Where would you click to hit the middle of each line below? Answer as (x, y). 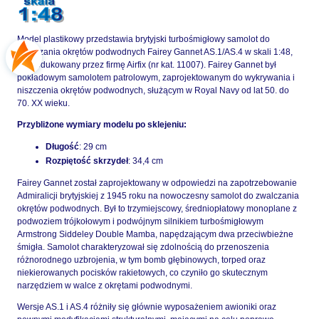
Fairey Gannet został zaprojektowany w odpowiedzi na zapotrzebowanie (157, 183)
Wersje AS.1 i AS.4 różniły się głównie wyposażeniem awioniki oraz (147, 307)
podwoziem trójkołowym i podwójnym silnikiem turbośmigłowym (140, 222)
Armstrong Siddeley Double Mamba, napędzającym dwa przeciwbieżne (155, 235)
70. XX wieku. (43, 104)
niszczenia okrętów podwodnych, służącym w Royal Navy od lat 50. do (153, 91)
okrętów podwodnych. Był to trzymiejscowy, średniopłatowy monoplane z (157, 209)
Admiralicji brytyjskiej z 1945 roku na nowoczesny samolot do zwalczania (158, 196)
